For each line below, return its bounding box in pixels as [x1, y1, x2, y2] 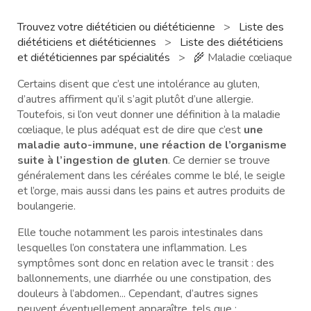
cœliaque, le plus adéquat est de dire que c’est [17, 121, 244, 137]
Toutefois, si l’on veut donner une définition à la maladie [17, 106, 280, 122]
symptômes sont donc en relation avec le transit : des [17, 255, 274, 271]
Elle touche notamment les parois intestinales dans [17, 224, 263, 240]
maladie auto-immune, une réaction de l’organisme [17, 137, 287, 153]
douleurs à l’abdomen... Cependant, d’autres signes [17, 285, 258, 301]
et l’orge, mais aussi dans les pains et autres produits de [17, 183, 285, 199]
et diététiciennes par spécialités [17, 49, 173, 65]
